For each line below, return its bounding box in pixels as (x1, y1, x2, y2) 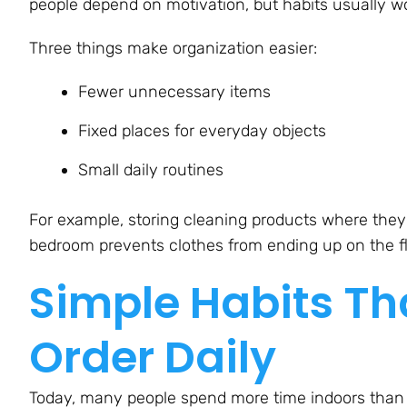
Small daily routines (78, 159, 223, 180)
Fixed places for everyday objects (78, 120, 326, 141)
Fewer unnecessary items (78, 81, 271, 102)
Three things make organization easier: (29, 37, 317, 58)
